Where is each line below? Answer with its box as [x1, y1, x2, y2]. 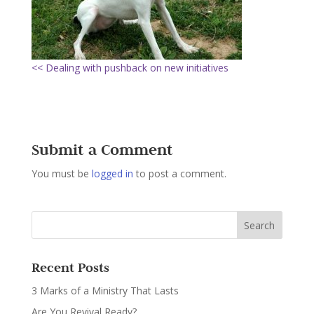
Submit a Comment [31, 139, 173, 159]
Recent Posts [31, 259, 109, 275]
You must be [31, 167, 92, 180]
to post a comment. [132, 167, 226, 180]
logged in [91, 167, 133, 180]
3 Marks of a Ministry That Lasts [31, 284, 179, 297]
